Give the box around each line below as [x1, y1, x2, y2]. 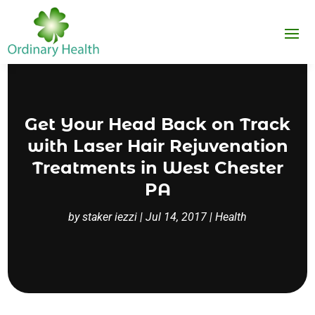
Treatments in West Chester [32, 157, 283, 179]
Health [215, 210, 247, 224]
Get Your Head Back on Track [25, 114, 290, 135]
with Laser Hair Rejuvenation [27, 136, 288, 157]
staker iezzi [82, 210, 137, 224]
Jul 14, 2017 [146, 210, 207, 224]
